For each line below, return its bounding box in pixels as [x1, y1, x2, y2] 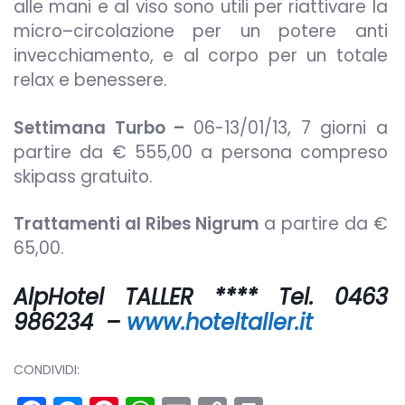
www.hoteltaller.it [127, 306, 313, 337]
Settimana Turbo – [14, 115, 193, 140]
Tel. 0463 [257, 281, 388, 312]
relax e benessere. [14, 67, 167, 92]
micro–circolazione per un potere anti [14, 18, 388, 43]
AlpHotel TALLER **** [14, 281, 258, 312]
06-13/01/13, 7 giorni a [193, 115, 388, 140]
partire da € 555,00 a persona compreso [14, 139, 388, 165]
